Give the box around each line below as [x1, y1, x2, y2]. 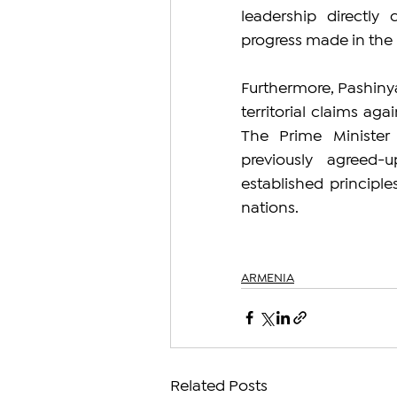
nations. [241, 201, 299, 215]
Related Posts [170, 379, 268, 393]
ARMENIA [241, 272, 294, 284]
